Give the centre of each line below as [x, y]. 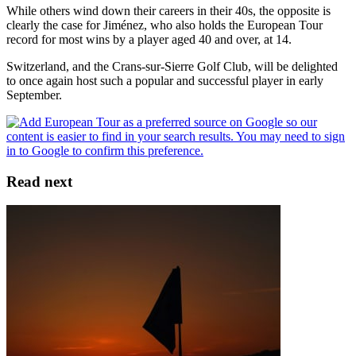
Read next [39, 181]
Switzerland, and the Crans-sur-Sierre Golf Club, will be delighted [172, 66]
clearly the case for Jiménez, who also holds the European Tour [164, 25]
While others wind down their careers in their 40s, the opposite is [168, 10]
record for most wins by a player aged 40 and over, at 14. [149, 39]
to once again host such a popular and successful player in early [165, 80]
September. [34, 95]
